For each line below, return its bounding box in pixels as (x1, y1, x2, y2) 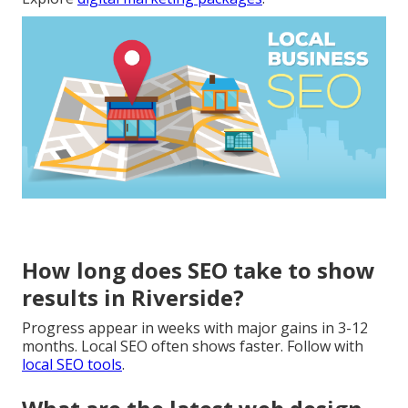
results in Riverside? (22, 281, 244, 312)
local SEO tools (22, 353, 122, 374)
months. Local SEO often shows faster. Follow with (22, 335, 363, 356)
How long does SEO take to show (22, 254, 375, 285)
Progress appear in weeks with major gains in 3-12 (22, 317, 368, 338)
